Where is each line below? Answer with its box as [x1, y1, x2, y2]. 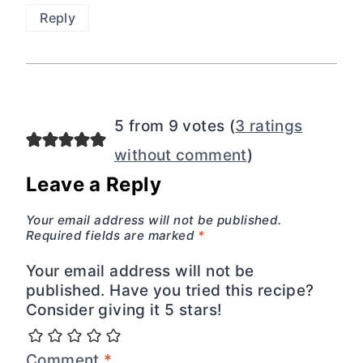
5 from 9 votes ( [113, 116, 236, 135]
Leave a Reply [26, 172, 161, 196]
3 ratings [235, 116, 303, 135]
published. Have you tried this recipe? [26, 280, 314, 300]
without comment [113, 145, 247, 164]
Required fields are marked [26, 228, 199, 244]
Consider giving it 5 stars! [26, 300, 223, 319]
